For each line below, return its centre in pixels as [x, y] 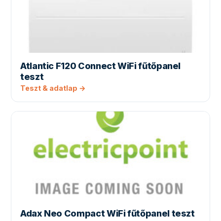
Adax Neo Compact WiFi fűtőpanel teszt [108, 214]
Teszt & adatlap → [53, 88]
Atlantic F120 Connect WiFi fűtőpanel [101, 66]
